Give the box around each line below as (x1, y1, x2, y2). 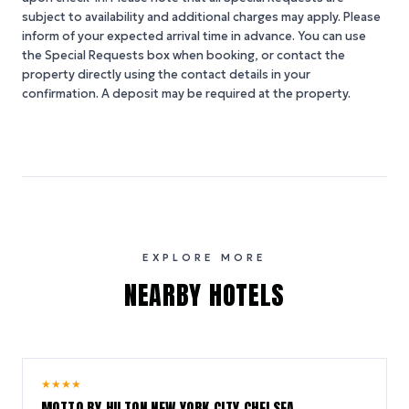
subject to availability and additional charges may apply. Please (22, 9, 381, 25)
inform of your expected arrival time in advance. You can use (22, 28, 366, 44)
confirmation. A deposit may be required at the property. (22, 86, 351, 101)
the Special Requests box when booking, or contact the (22, 47, 345, 63)
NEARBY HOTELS (123, 276, 286, 314)
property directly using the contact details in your (22, 67, 310, 82)
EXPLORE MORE (142, 251, 267, 264)
